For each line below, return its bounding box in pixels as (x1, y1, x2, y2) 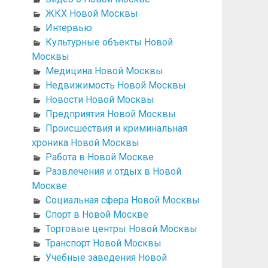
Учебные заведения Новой (45, 251, 167, 263)
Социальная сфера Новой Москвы (45, 194, 200, 206)
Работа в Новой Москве (45, 151, 154, 163)
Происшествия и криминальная (45, 122, 187, 134)
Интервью (45, 22, 92, 33)
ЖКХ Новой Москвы (45, 7, 138, 19)
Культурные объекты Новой (45, 36, 173, 48)
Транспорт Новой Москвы (45, 237, 162, 249)
